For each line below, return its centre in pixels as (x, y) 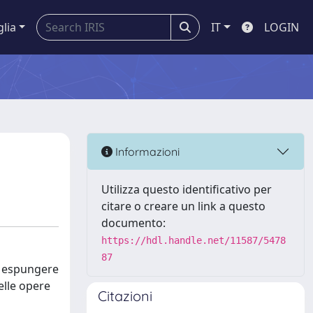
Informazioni (146, 151)
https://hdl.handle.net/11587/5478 (194, 240)
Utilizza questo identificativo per (187, 189)
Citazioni (125, 296)
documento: (133, 223)
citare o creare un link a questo (183, 206)
